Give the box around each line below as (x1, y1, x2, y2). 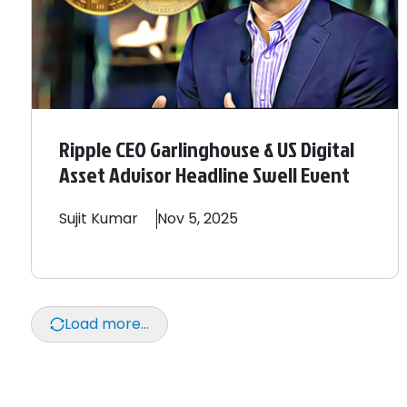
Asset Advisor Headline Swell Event (59, 158, 350, 190)
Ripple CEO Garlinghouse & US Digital (59, 133, 354, 164)
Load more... (65, 313, 149, 334)
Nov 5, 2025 (157, 207, 238, 229)
